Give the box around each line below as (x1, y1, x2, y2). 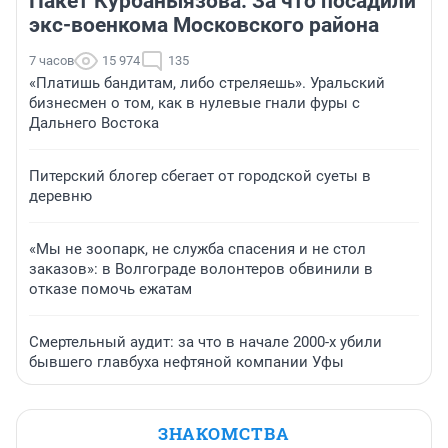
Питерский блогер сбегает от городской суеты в (29, 167, 371, 186)
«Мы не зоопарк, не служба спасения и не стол (29, 240, 366, 259)
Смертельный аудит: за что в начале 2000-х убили (29, 333, 382, 352)
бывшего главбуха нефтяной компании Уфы (29, 353, 344, 372)
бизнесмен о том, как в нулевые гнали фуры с (29, 94, 360, 113)
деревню (29, 187, 92, 206)
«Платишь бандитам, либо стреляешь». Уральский (29, 74, 385, 93)
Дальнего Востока (29, 114, 159, 133)
